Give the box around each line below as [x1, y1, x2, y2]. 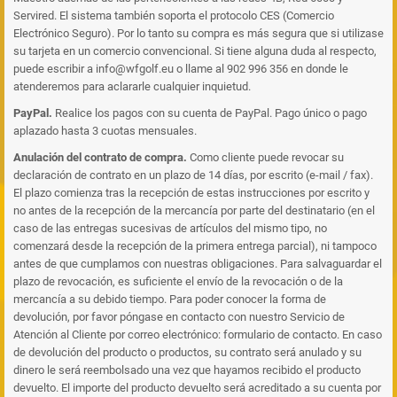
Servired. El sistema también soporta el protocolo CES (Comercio [13, 9, 334, 22]
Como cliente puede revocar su [187, 151, 344, 164]
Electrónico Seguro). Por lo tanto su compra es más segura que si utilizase [13, 27, 384, 40]
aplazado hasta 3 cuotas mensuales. [13, 124, 197, 137]
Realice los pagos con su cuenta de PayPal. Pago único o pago [55, 106, 367, 120]
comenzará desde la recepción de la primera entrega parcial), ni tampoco [13, 239, 377, 253]
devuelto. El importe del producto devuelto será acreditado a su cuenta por [13, 381, 381, 394]
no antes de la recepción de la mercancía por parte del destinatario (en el [13, 204, 375, 217]
